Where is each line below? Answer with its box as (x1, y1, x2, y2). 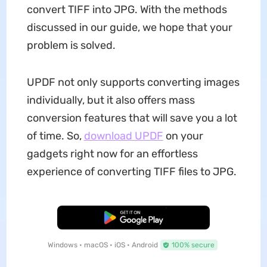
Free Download (108, 213, 159, 222)
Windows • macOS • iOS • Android (47, 240, 158, 249)
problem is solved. (26, 38, 116, 52)
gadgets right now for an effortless (26, 147, 198, 160)
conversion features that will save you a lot (26, 111, 237, 125)
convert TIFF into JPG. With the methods (26, 2, 227, 16)
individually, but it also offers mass (26, 93, 195, 107)
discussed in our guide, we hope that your (26, 20, 232, 34)
